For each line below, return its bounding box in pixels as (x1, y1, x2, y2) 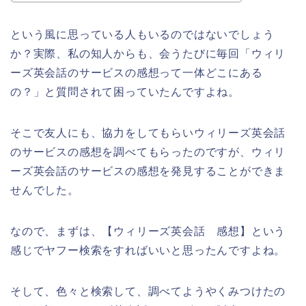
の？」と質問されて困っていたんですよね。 (10, 86, 240, 98)
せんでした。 (10, 184, 79, 197)
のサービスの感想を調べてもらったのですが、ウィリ (10, 146, 286, 158)
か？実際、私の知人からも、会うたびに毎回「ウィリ (10, 48, 286, 60)
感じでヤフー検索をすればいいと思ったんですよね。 (10, 245, 286, 257)
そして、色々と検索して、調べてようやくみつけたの (10, 286, 286, 298)
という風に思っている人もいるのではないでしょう (10, 29, 275, 41)
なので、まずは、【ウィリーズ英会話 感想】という (10, 225, 286, 238)
